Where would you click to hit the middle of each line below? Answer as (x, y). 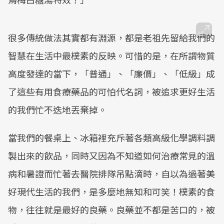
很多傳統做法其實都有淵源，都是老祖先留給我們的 (111, 37)
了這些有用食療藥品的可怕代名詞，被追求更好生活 (111, 91)
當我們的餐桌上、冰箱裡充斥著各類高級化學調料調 (111, 137)
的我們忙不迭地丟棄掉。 (57, 109)
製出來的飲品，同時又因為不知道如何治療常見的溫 (111, 155)
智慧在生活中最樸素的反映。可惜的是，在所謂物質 (111, 55)
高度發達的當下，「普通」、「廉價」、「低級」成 (111, 73)
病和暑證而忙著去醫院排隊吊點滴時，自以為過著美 (111, 173)
